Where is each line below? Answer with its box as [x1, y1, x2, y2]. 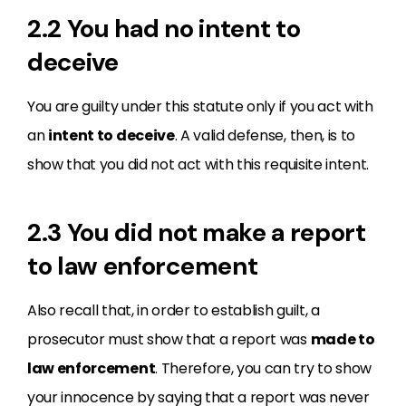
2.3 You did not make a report [27, 216, 366, 249]
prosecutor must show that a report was [27, 329, 311, 350]
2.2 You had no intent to [27, 12, 301, 45]
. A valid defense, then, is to [174, 125, 356, 146]
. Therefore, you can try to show [155, 358, 372, 379]
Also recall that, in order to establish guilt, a [27, 300, 320, 321]
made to [310, 329, 375, 350]
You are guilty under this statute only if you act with [27, 96, 373, 117]
